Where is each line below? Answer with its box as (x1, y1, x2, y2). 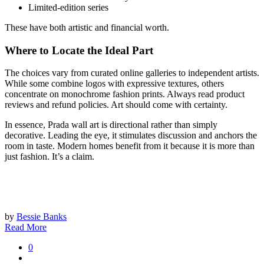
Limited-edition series (28, 2, 108, 12)
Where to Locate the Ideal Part (5, 44, 153, 57)
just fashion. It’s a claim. (5, 151, 94, 162)
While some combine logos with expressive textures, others (5, 78, 224, 89)
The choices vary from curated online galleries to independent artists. (5, 68, 259, 78)
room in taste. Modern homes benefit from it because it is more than (5, 141, 255, 151)
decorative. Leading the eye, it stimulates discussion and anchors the (5, 130, 257, 141)
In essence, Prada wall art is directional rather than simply (5, 120, 217, 130)
